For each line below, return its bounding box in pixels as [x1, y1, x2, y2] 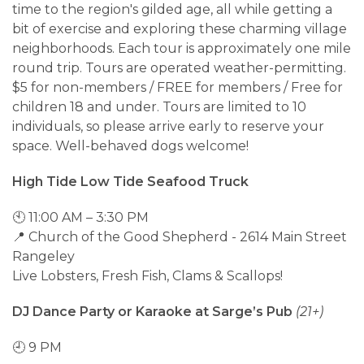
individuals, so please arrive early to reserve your [12, 118, 324, 134]
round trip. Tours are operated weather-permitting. [12, 59, 346, 76]
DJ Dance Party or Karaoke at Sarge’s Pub [12, 303, 296, 319]
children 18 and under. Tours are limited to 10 [12, 98, 306, 115]
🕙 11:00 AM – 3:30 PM [12, 209, 149, 225]
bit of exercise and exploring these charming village [12, 20, 347, 37]
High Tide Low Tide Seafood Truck [12, 173, 249, 189]
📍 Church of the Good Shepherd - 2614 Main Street [12, 228, 347, 245]
